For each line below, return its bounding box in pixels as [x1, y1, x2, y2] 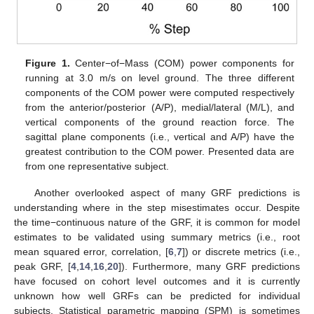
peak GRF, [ [14, 261, 71, 273]
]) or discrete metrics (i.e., [182, 246, 300, 258]
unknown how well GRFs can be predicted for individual [14, 290, 300, 302]
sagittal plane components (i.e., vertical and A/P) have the [25, 130, 294, 142]
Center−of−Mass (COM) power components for [69, 57, 294, 69]
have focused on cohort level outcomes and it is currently [14, 275, 300, 287]
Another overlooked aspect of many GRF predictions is [34, 187, 300, 199]
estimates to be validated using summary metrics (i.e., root [14, 231, 300, 243]
